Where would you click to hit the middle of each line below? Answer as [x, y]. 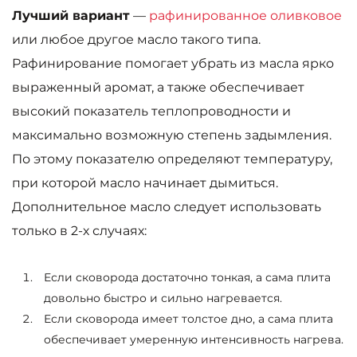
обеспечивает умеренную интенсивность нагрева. [194, 340]
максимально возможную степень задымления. [172, 135]
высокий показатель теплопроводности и [151, 112]
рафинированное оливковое [245, 16]
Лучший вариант [71, 16]
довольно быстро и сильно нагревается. [163, 298]
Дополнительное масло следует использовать [167, 207]
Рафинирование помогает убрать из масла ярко [173, 64]
